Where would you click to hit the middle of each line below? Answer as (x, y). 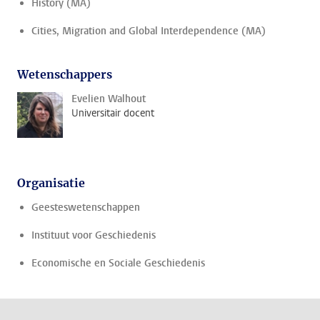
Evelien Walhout (109, 99)
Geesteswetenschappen (86, 207)
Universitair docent (113, 113)
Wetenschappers (65, 74)
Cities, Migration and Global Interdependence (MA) (149, 31)
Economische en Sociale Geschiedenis (118, 263)
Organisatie (51, 183)
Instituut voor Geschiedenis (94, 235)
